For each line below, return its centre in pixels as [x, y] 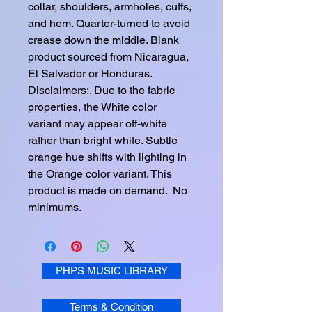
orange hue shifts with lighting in [109, 157]
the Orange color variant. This [101, 174]
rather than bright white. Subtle [104, 141]
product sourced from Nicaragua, [110, 57]
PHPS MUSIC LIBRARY [111, 271]
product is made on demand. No [109, 191]
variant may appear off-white [99, 124]
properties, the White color [94, 107]
